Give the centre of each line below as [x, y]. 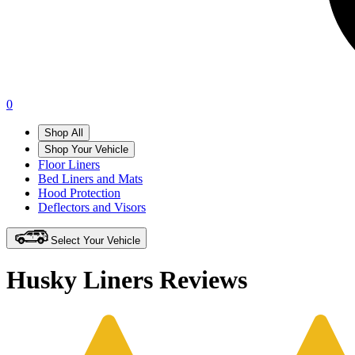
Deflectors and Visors [92, 207]
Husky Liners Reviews [127, 280]
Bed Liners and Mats [90, 179]
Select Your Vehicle [95, 240]
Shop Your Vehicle [86, 149]
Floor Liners [69, 164]
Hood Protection [79, 193]
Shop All [64, 133]
